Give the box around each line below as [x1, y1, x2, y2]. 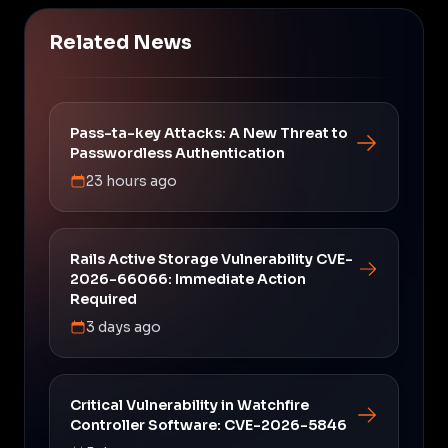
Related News [49, 30, 192, 55]
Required [70, 289, 137, 308]
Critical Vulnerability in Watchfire [70, 395, 309, 414]
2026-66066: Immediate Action [70, 269, 306, 288]
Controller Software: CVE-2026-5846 [70, 415, 347, 434]
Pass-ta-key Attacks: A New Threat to [70, 123, 348, 142]
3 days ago [86, 317, 161, 336]
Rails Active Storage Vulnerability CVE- [70, 249, 353, 268]
